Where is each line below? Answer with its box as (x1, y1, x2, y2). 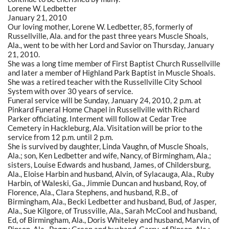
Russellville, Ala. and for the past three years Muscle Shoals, (8, 31, 208, 40)
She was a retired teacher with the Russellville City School (8, 77, 202, 86)
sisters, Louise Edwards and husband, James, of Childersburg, (8, 159, 211, 169)
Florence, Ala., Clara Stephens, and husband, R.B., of (8, 187, 178, 197)
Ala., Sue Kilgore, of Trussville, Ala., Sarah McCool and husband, (8, 205, 217, 215)
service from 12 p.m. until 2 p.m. (8, 132, 113, 142)
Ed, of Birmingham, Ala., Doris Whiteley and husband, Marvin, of (8, 215, 219, 224)
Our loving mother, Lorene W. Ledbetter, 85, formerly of (8, 21, 193, 31)
